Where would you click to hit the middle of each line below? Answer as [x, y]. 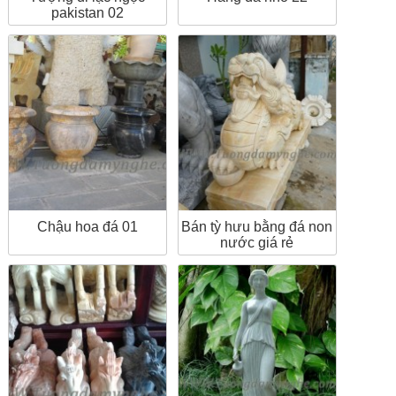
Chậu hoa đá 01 [87, 226]
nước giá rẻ [257, 242]
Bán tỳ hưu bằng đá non [257, 226]
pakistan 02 [87, 12]
